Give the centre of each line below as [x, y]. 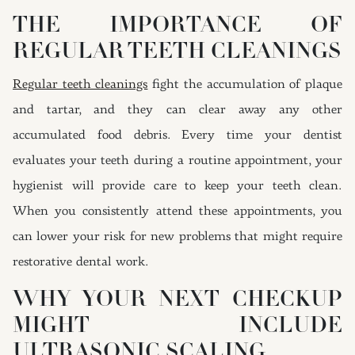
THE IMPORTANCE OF [177, 26]
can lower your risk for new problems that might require [177, 237]
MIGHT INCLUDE [177, 326]
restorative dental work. [81, 262]
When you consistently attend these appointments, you [177, 212]
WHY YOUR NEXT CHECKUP [177, 300]
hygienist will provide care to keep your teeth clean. [177, 186]
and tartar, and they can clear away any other [177, 110]
